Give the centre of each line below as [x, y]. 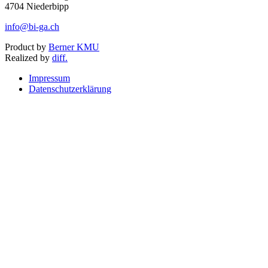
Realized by [28, 58]
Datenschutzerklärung [70, 89]
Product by [27, 47]
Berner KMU [74, 47]
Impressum [49, 78]
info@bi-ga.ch [32, 27]
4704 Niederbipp [37, 6]
